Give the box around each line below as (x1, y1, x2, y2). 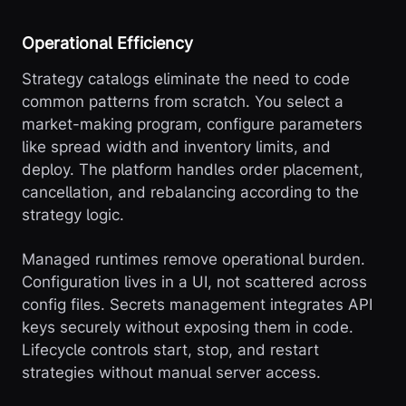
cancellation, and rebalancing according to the (22, 183, 359, 202)
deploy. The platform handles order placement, (22, 160, 363, 179)
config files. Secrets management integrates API (22, 295, 372, 314)
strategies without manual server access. (22, 363, 321, 382)
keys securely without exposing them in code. (22, 318, 353, 337)
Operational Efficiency (22, 34, 193, 53)
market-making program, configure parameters (22, 115, 362, 134)
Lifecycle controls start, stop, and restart (22, 341, 319, 360)
